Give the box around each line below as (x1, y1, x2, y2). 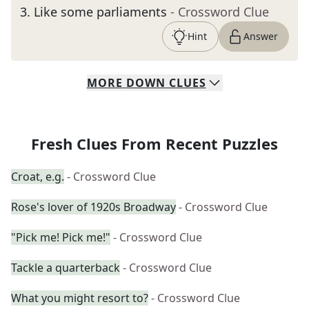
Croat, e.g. (11, 169, 64, 184)
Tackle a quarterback (11, 260, 120, 275)
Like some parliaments (34, 3, 167, 20)
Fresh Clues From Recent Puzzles (31, 133, 278, 154)
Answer (243, 30, 278, 43)
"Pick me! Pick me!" (11, 230, 110, 245)
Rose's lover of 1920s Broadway (11, 199, 176, 215)
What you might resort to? (11, 290, 148, 306)
